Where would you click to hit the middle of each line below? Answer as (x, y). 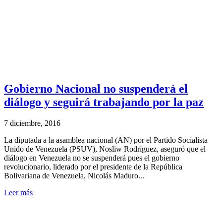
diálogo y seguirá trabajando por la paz (104, 102)
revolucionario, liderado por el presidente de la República (93, 166)
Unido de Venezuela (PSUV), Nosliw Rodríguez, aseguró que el (105, 149)
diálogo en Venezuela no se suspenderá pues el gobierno (92, 158)
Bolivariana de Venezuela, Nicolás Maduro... (74, 175)
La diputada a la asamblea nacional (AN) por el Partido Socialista (106, 140)
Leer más (18, 192)
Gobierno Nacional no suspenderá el (96, 88)
